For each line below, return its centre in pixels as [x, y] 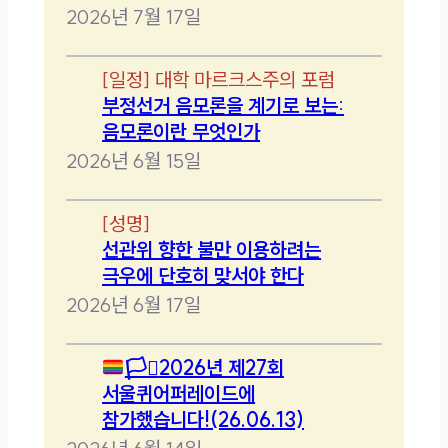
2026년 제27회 [221, 367]
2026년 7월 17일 [134, 16]
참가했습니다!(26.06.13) [203, 419]
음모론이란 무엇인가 [181, 131]
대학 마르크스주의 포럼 [245, 79]
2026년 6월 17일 [134, 304]
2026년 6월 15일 [134, 160]
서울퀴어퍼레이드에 [179, 393]
